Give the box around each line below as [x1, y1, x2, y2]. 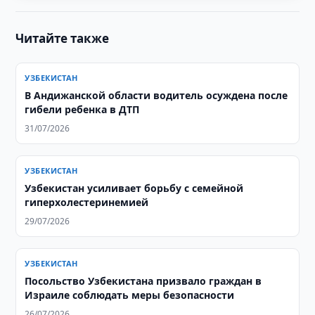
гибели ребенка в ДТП [25, 103, 140, 116]
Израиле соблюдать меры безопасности [25, 288, 235, 302]
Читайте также [15, 30, 110, 46]
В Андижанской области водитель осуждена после [25, 89, 288, 102]
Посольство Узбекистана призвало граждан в [25, 274, 262, 288]
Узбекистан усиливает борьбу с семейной [25, 181, 244, 195]
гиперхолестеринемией [25, 195, 149, 209]
